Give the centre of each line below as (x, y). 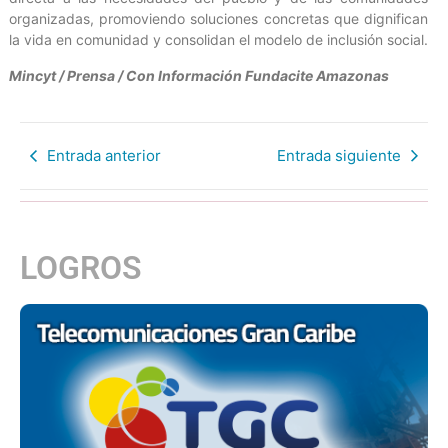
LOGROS (81, 267)
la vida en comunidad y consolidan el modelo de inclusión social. (218, 40)
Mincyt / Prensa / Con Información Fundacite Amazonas (199, 75)
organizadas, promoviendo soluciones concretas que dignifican (218, 19)
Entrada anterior (104, 155)
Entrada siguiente (339, 155)
